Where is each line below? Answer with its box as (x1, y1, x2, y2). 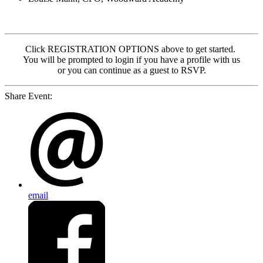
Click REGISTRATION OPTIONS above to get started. (25, 44, 238, 55)
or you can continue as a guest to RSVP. (57, 65, 206, 76)
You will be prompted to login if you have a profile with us (23, 55, 240, 65)
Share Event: (5, 91, 52, 102)
